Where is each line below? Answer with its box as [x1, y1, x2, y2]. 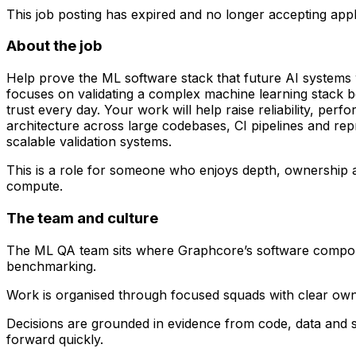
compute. [6, 178, 63, 195]
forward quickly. [6, 331, 103, 347]
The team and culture [6, 208, 158, 227]
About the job [6, 37, 103, 56]
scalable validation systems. [6, 133, 172, 150]
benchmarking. [6, 257, 96, 274]
